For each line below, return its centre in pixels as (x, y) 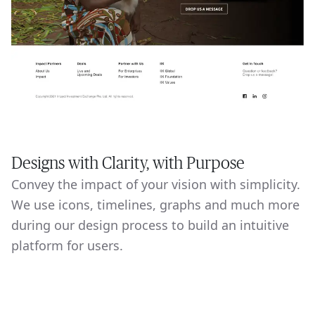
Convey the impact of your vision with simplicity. (156, 184)
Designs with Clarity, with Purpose (128, 162)
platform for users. (67, 245)
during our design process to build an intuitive (150, 225)
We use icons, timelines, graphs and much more (155, 204)
